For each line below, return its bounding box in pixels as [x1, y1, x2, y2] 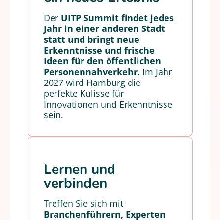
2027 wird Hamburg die [44, 77, 140, 88]
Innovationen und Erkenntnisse [44, 98, 172, 110]
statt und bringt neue [44, 33, 139, 45]
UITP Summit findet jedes [61, 12, 174, 24]
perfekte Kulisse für [44, 87, 124, 99]
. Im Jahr [137, 66, 172, 78]
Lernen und [44, 160, 115, 179]
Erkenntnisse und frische [44, 44, 155, 56]
